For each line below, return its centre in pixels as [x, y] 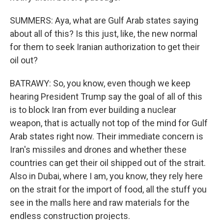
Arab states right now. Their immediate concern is [107, 136]
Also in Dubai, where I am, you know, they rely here [106, 176]
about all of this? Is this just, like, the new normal [104, 34]
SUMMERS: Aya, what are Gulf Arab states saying [104, 20]
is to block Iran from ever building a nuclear [93, 110]
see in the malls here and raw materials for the [100, 203]
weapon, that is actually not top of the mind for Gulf [109, 123]
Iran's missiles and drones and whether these [98, 150]
